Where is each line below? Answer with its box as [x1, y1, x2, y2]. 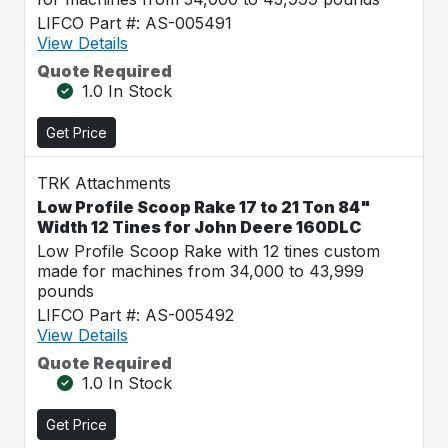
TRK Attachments [37, 173, 171, 193]
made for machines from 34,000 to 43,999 [37, 261, 364, 281]
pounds [37, 281, 94, 301]
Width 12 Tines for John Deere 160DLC [37, 217, 361, 237]
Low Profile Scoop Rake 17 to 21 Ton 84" [37, 197, 371, 217]
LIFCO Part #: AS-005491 [37, 13, 232, 33]
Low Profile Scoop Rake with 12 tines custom [37, 241, 380, 261]
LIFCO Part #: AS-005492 [37, 305, 234, 325]
